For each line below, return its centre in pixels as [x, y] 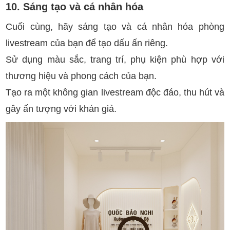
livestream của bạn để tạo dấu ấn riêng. [87, 43]
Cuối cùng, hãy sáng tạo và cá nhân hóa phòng [115, 26]
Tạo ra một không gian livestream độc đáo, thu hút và [115, 92]
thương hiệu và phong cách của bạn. [81, 76]
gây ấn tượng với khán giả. [61, 109]
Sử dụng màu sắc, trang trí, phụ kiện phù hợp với [115, 59]
